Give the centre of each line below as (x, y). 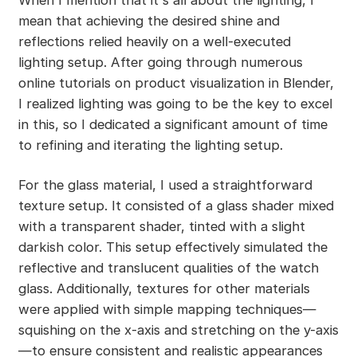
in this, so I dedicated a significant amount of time (173, 124)
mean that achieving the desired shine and (149, 20)
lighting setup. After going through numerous (160, 62)
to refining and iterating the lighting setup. (152, 145)
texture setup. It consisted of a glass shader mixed (176, 205)
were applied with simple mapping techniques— (167, 309)
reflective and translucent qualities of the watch (168, 267)
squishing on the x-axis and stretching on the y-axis (178, 330)
